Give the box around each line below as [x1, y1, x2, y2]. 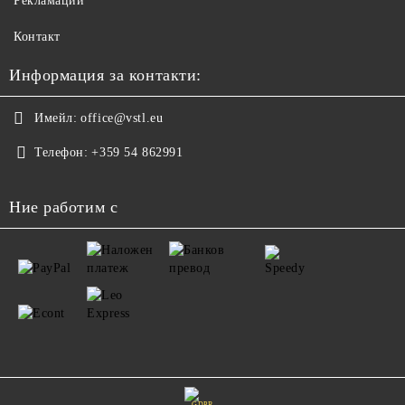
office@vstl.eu [80, 110, 164, 125]
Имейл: [34, 110, 78, 125]
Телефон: [34, 145, 89, 159]
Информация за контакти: [9, 65, 202, 84]
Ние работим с [9, 197, 118, 216]
